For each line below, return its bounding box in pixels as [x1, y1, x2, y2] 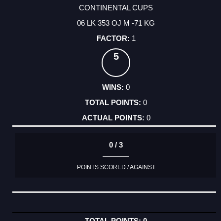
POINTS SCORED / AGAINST [76, 163, 155, 171]
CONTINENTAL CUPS [79, 3, 153, 12]
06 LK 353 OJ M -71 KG [77, 19, 155, 28]
